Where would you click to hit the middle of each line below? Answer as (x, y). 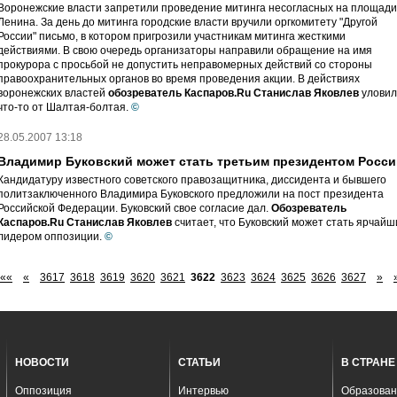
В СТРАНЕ (368, 362)
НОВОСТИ (42, 362)
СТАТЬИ (199, 362)
